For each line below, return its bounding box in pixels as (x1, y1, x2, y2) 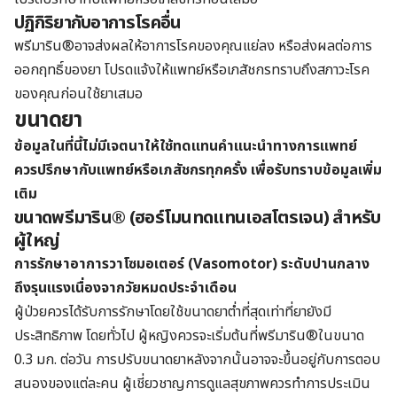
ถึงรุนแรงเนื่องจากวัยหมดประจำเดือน (14, 276, 237, 299)
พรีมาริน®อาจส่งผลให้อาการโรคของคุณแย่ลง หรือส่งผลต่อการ (14, 35, 372, 57)
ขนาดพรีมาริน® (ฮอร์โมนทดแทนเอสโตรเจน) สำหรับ (14, 204, 381, 231)
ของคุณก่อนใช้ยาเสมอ (14, 82, 143, 105)
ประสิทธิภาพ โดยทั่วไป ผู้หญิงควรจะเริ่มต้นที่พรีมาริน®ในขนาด (14, 324, 364, 346)
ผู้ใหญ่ (14, 227, 60, 254)
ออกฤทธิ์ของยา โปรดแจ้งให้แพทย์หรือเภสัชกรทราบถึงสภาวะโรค (14, 58, 370, 81)
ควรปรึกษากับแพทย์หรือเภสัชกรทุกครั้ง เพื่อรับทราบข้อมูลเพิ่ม (14, 159, 382, 181)
